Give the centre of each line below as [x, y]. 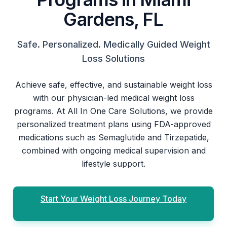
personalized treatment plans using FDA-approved [113, 124]
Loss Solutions [113, 59]
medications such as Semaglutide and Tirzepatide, [113, 137]
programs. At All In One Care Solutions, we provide [113, 111]
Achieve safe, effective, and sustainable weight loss [113, 85]
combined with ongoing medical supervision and [113, 150]
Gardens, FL [113, 19]
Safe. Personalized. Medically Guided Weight [113, 44]
